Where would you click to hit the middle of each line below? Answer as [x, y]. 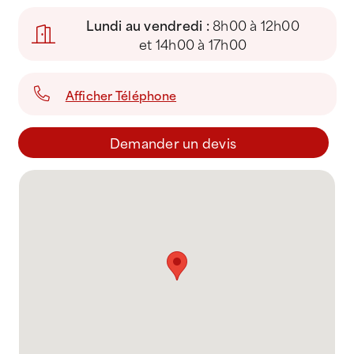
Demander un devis [173, 142]
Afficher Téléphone [121, 95]
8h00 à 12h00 [256, 24]
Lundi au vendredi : [150, 24]
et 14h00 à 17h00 [193, 43]
